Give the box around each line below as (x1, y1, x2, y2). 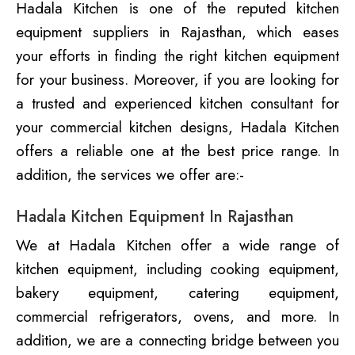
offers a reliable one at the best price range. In (16, 139, 339, 162)
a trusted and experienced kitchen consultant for (16, 92, 339, 114)
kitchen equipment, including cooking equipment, (16, 258, 339, 280)
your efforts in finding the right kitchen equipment (16, 44, 339, 67)
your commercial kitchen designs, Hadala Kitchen (16, 116, 339, 138)
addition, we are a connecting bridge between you (16, 329, 339, 351)
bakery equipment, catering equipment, (16, 281, 339, 303)
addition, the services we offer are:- (16, 163, 244, 185)
